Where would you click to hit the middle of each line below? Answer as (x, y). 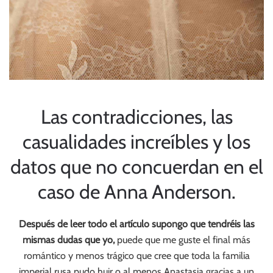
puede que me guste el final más (183, 240)
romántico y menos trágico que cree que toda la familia (136, 256)
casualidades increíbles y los (136, 142)
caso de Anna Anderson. (136, 192)
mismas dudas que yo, (69, 240)
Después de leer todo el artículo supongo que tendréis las (136, 224)
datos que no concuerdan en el (136, 167)
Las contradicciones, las (136, 117)
